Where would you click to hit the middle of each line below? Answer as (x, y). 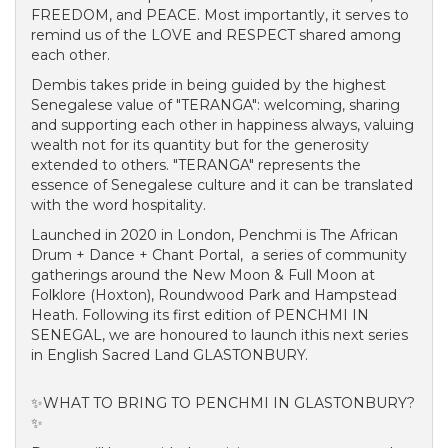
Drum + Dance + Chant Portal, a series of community (219, 255)
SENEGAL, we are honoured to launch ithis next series (219, 335)
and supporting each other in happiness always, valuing (222, 125)
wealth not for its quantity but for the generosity (200, 145)
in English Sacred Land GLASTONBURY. (169, 355)
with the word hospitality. (118, 205)
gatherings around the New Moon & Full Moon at (203, 275)
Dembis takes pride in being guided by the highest (208, 85)
